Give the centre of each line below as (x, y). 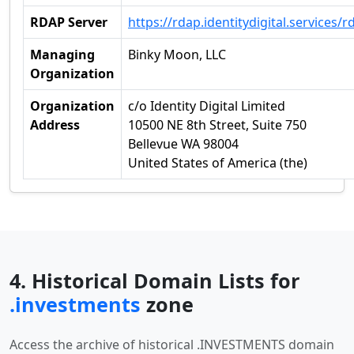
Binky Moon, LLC (177, 55)
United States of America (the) (218, 163)
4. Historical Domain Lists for (154, 281)
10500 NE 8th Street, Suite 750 (217, 125)
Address (55, 125)
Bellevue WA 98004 (183, 144)
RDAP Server (69, 22)
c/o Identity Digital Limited (207, 106)
